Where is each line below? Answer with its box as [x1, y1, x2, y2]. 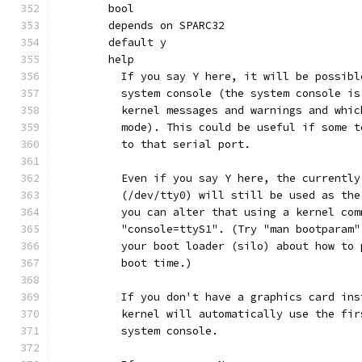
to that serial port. [108, 137, 250, 151]
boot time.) [108, 256, 192, 270]
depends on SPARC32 [108, 19, 225, 32]
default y [108, 36, 166, 49]
